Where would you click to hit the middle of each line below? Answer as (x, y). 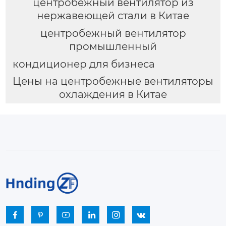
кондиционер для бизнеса (83, 64)
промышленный (113, 46)
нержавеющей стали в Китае (113, 15)
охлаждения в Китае (113, 95)
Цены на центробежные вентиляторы (113, 81)
